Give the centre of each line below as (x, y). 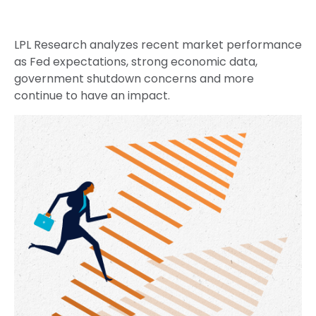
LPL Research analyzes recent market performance (158, 45)
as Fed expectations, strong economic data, (136, 62)
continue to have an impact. (92, 96)
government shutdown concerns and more (134, 79)
